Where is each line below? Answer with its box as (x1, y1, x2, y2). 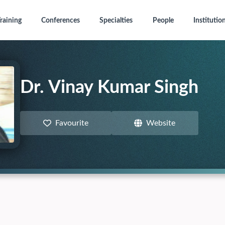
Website (146, 119, 176, 127)
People (152, 17, 174, 24)
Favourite (55, 119, 88, 127)
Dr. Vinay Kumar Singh (20, 78, 198, 96)
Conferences (41, 17, 80, 24)
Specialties (99, 17, 133, 24)
